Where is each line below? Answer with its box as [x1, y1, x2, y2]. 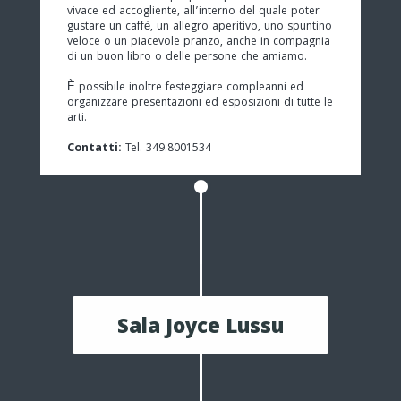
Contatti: [67, 139, 122, 158]
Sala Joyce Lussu [117, 311, 284, 346]
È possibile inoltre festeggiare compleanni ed [67, 78, 303, 98]
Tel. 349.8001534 [122, 139, 211, 158]
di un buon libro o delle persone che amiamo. [67, 47, 307, 67]
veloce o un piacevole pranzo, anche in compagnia [67, 32, 330, 52]
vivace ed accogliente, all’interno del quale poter [67, 2, 320, 21]
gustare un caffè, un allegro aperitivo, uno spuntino [67, 17, 332, 37]
